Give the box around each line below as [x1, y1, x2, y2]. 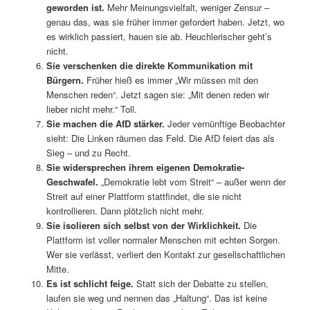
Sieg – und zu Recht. [46, 146, 131, 160]
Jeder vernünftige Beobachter [164, 117, 285, 131]
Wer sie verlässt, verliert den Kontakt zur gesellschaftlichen [46, 248, 285, 262]
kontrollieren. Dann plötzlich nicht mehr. [46, 204, 204, 218]
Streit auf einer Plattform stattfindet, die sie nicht [46, 190, 241, 203]
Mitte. [46, 262, 69, 276]
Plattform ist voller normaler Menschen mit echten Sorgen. [46, 233, 280, 247]
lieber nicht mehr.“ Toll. [46, 102, 137, 116]
